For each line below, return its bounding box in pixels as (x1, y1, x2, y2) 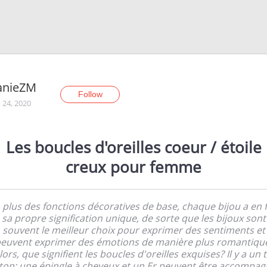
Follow (77, 89, 103, 99)
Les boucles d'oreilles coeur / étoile (5, 136, 262, 158)
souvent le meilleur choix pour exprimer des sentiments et (2, 223, 265, 237)
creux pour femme (66, 156, 201, 178)
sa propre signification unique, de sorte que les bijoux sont (1, 211, 266, 225)
